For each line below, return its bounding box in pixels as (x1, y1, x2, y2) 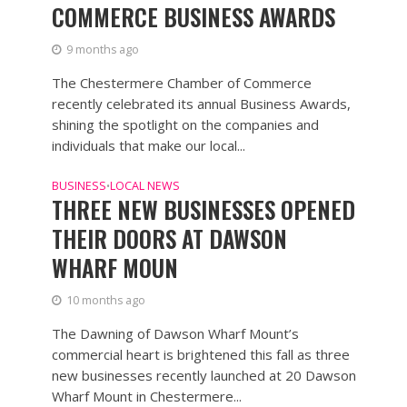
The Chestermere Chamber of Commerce (51, 73, 312, 92)
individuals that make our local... (51, 135, 245, 154)
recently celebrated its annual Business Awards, (51, 94, 351, 113)
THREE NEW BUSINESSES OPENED (51, 192, 355, 226)
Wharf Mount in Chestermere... (51, 386, 242, 405)
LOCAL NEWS (109, 177, 180, 194)
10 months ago (65, 292, 145, 308)
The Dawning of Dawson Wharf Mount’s (51, 323, 299, 342)
